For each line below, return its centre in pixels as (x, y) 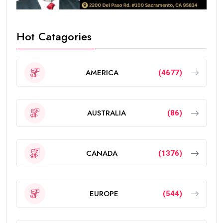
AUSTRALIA (106, 113)
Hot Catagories (54, 37)
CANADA (102, 153)
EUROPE (104, 193)
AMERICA (102, 72)
